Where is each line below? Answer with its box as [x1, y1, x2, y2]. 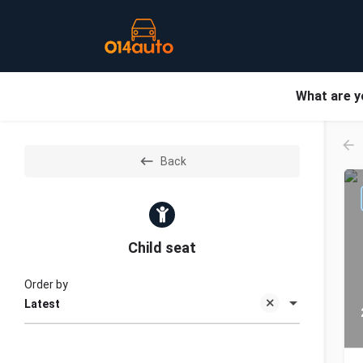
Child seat [128, 239, 196, 256]
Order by [24, 278, 68, 291]
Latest [24, 297, 60, 311]
